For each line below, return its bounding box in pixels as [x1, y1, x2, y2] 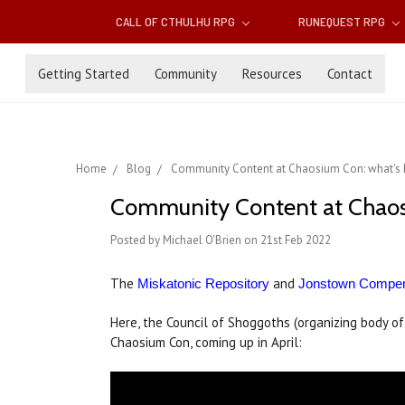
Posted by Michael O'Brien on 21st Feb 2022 [110, 232, 331, 249]
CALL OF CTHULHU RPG [116, 14, 239, 30]
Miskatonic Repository [137, 276, 269, 292]
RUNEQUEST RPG [297, 14, 388, 30]
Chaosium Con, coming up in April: [110, 334, 302, 352]
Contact [327, 64, 372, 82]
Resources [242, 64, 302, 82]
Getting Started [38, 64, 129, 82]
